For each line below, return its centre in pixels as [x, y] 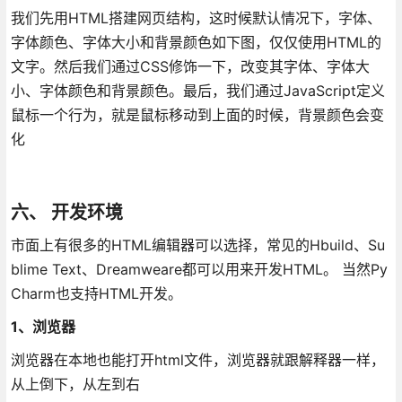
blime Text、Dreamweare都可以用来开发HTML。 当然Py [199, 269]
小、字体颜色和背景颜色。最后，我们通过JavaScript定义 [197, 90]
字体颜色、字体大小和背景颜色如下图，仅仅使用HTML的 [196, 42]
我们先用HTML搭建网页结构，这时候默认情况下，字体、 [196, 17]
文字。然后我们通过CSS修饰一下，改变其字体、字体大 [190, 66]
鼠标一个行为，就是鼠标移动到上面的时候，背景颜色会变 [197, 114]
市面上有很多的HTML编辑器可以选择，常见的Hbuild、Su [197, 245]
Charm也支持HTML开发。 [96, 293]
